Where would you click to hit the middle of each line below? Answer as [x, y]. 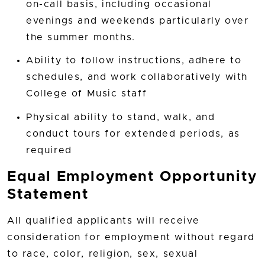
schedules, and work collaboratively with [137, 77]
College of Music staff [87, 94]
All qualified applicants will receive [104, 220]
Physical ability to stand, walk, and [121, 117]
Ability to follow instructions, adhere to [134, 61]
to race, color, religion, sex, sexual [103, 253]
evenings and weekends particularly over [138, 21]
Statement [48, 194]
